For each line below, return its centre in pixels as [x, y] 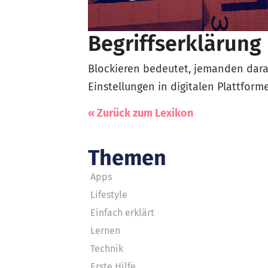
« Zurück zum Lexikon [141, 113]
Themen [127, 158]
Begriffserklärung [175, 44]
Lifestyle [109, 195]
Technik [107, 249]
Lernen [105, 231]
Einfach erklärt [122, 213]
